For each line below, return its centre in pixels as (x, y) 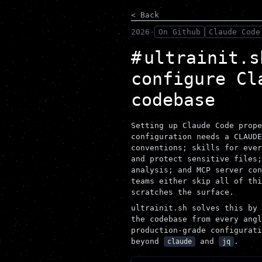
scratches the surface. (182, 192)
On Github (180, 32)
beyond (147, 241)
